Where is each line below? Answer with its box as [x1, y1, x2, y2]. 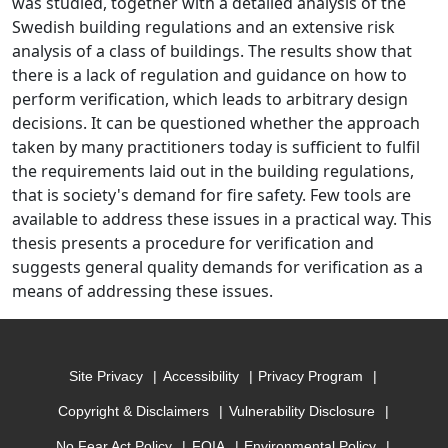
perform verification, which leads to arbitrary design [12, 88, 408, 110]
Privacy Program [258, 368, 364, 385]
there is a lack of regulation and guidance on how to [12, 64, 407, 86]
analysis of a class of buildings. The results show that [12, 40, 412, 62]
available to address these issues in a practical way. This [12, 208, 432, 230]
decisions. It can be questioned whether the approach [12, 112, 420, 134]
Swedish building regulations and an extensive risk [12, 16, 395, 38]
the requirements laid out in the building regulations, [12, 160, 414, 182]
